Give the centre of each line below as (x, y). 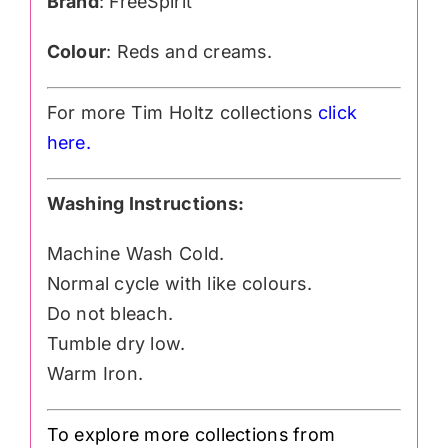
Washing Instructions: (145, 203)
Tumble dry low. (116, 343)
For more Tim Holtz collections (182, 112)
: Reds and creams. (189, 52)
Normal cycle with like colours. (179, 283)
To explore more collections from (191, 434)
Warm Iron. (95, 373)
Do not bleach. (110, 313)
